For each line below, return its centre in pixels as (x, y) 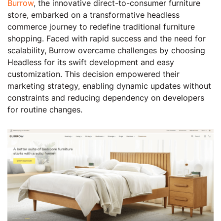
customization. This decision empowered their (93, 74)
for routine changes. (45, 110)
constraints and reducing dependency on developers (106, 98)
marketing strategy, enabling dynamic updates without (109, 86)
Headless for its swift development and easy (91, 62)
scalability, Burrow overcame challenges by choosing (106, 50)
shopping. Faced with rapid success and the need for (107, 38)
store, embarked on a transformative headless (93, 15)
